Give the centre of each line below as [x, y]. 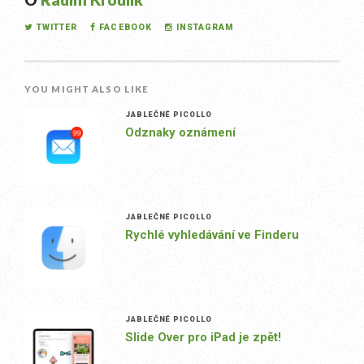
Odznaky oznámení [180, 133]
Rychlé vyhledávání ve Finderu [212, 235]
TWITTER [57, 28]
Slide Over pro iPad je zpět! [203, 338]
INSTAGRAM [205, 28]
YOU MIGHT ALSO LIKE [87, 89]
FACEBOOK [126, 28]
